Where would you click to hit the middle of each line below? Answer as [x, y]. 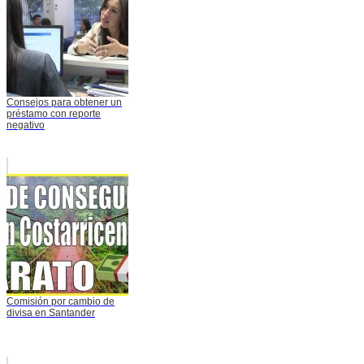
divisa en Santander [51, 313]
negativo [26, 126]
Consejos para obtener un [64, 103]
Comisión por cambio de [61, 302]
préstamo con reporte [54, 114]
